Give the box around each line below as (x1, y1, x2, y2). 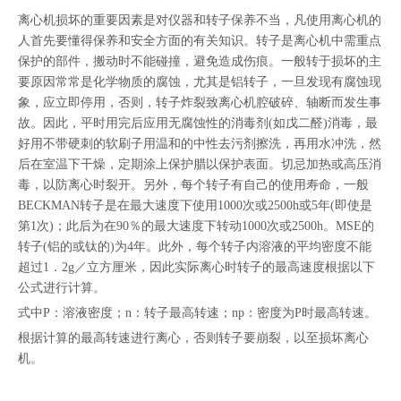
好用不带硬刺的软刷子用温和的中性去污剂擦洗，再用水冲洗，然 (18, 137, 381, 150)
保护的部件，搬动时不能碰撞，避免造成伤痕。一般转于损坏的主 (18, 55, 381, 68)
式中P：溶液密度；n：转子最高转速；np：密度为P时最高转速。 (18, 306, 377, 320)
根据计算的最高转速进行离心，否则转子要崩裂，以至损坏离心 (18, 331, 369, 345)
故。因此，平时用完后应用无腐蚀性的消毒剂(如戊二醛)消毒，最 (18, 116, 378, 130)
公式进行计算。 (18, 281, 106, 294)
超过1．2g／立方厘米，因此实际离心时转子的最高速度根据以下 (18, 260, 375, 274)
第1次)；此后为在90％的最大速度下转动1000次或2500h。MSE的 (18, 219, 374, 233)
